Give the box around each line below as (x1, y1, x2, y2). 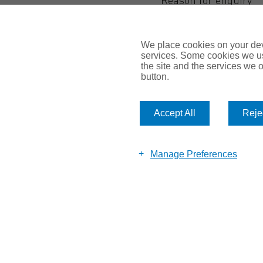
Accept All (154, 108, 195, 118)
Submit (185, 110, 215, 123)
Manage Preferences (150, 149, 237, 159)
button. (141, 72, 169, 82)
